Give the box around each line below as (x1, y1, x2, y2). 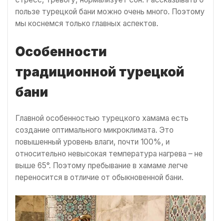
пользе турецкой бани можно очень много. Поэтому (15, 7, 205, 17)
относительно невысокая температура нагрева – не (15, 149, 203, 159)
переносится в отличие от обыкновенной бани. (15, 173, 185, 183)
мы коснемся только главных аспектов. (15, 19, 160, 29)
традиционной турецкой (15, 64, 184, 79)
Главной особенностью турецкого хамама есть (15, 113, 188, 123)
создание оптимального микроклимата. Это (15, 125, 174, 135)
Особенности (15, 43, 107, 59)
